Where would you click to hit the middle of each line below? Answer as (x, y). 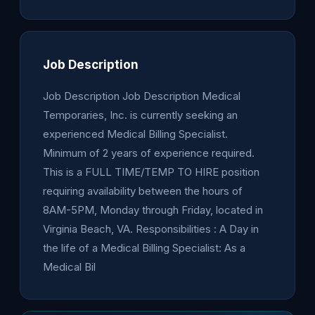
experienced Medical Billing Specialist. (135, 134)
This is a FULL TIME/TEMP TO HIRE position (151, 172)
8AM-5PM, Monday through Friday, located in (153, 210)
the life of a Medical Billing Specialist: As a (144, 248)
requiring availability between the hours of (143, 191)
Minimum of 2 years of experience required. (149, 153)
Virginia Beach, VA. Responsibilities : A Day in (151, 229)
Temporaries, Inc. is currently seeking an (140, 115)
